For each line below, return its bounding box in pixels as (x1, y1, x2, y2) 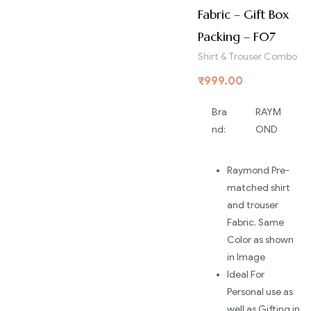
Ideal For (227, 269, 264, 281)
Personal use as (227, 286, 293, 299)
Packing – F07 (198, 28, 276, 45)
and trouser (227, 199, 278, 212)
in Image (227, 251, 265, 264)
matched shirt (227, 182, 290, 194)
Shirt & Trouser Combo (198, 51, 297, 63)
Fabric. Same (227, 217, 284, 229)
